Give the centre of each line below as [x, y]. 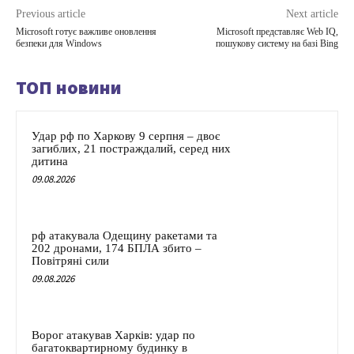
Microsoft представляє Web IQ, [277, 32]
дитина [50, 162]
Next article [312, 14]
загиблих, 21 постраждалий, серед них [131, 149]
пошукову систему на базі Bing [277, 44]
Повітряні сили [70, 261]
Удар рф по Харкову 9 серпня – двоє [126, 136]
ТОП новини [69, 88]
